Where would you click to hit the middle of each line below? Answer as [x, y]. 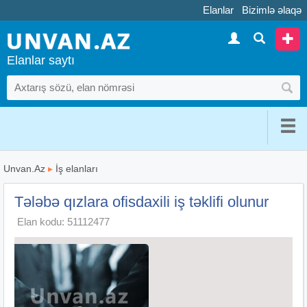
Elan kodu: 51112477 [63, 221]
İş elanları [77, 168]
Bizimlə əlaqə [272, 10]
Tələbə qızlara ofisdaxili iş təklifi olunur [142, 201]
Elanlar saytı [41, 60]
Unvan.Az [24, 168]
